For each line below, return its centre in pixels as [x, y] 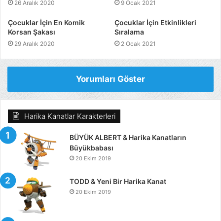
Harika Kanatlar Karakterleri [70, 116]
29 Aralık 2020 [35, 44]
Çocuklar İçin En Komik [46, 22]
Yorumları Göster [110, 79]
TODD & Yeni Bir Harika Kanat [118, 181]
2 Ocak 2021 [138, 44]
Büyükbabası [92, 148]
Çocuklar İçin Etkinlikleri [155, 22]
